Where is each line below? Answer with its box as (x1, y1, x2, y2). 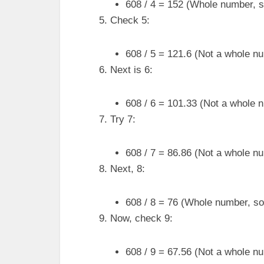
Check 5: (110, 15, 150, 26)
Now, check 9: (110, 213, 173, 224)
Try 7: (110, 114, 136, 125)
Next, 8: (110, 163, 145, 174)
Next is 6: (110, 64, 153, 75)
